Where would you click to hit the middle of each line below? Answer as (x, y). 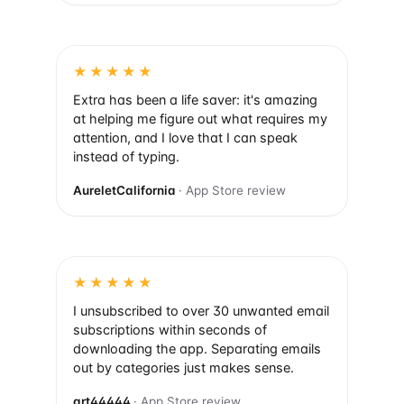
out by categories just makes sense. (184, 368)
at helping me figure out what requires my (200, 119)
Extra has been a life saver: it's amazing (195, 101)
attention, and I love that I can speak (185, 138)
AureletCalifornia (126, 191)
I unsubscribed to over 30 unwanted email (201, 312)
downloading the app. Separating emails (197, 349)
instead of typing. (126, 157)
